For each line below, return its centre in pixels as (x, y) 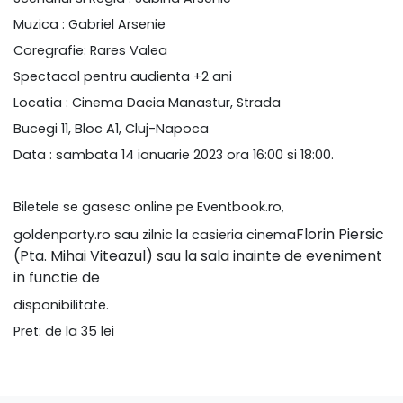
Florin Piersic (340, 234)
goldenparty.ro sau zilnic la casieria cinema (155, 235)
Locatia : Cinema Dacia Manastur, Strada (147, 103)
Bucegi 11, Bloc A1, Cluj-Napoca (111, 129)
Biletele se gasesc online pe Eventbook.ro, (149, 207)
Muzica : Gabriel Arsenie (90, 24)
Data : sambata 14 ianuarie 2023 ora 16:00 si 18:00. (175, 155)
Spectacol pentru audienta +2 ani (123, 76)
